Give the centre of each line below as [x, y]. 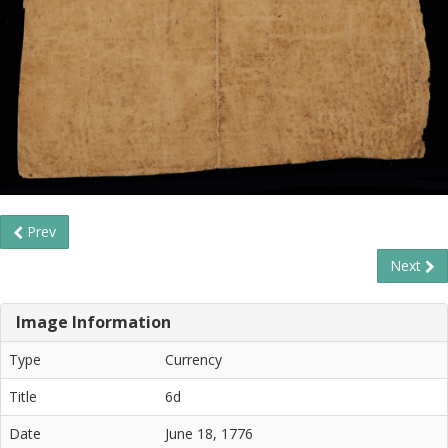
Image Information [93, 321]
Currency [193, 359]
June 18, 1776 [209, 433]
